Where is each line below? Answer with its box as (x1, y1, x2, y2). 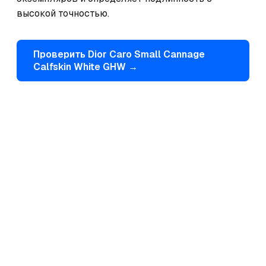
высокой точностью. (17, 7, 109, 20)
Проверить (33, 48, 88, 61)
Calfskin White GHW (33, 61, 126, 73)
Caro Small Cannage (109, 48, 205, 61)
